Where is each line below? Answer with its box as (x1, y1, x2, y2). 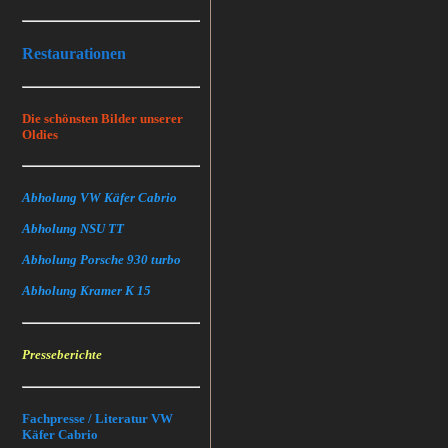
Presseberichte (22, 347, 102, 362)
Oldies (22, 127, 58, 141)
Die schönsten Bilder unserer (22, 111, 183, 126)
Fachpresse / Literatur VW (22, 411, 173, 426)
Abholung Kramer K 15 (22, 283, 151, 298)
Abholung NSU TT (22, 221, 124, 236)
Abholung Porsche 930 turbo (22, 252, 181, 267)
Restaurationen (22, 45, 126, 62)
